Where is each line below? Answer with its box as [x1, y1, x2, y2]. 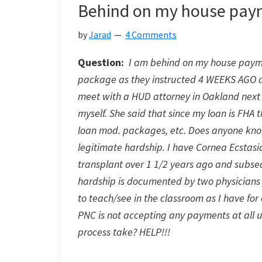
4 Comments [125, 29, 177, 40]
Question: [78, 56, 124, 69]
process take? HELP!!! [78, 225, 170, 239]
